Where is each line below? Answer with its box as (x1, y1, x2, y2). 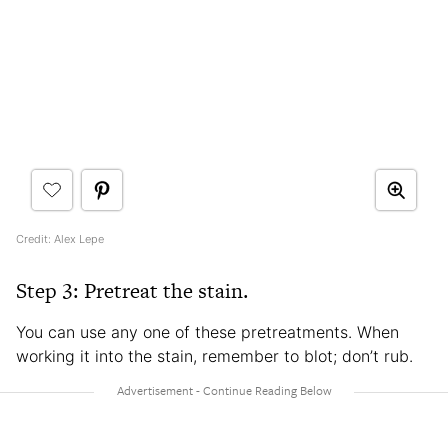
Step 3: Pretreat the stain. (16, 275, 249, 305)
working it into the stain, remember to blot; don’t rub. (16, 345, 413, 366)
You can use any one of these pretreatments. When (16, 321, 399, 342)
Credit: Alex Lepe (16, 231, 104, 246)
